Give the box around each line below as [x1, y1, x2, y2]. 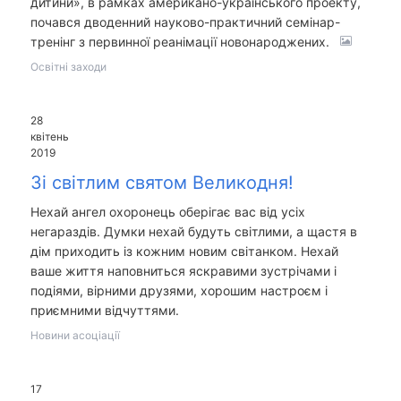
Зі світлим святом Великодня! [30, 172, 294, 193]
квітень [30, 130, 69, 144]
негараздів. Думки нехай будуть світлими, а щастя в [30, 224, 357, 239]
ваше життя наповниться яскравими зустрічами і [30, 263, 337, 278]
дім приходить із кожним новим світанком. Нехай [30, 243, 338, 259]
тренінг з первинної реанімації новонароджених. [30, 34, 337, 50]
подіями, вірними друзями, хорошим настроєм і [30, 283, 328, 298]
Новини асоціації [30, 328, 120, 342]
